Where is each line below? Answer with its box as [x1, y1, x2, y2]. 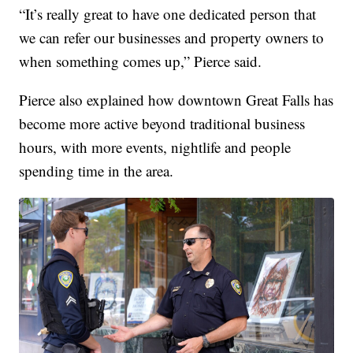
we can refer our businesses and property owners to [19, 27, 325, 47]
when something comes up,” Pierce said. [19, 50, 262, 71]
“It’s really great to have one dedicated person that [19, 3, 317, 24]
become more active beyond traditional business [19, 113, 306, 133]
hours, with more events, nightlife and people [19, 136, 292, 157]
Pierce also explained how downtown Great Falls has [19, 89, 334, 110]
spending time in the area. [19, 160, 174, 180]
